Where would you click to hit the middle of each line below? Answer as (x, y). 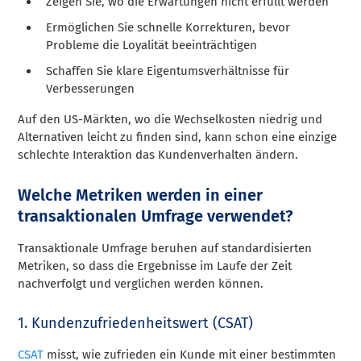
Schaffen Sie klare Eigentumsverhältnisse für (168, 71)
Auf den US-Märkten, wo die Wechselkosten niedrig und (170, 119)
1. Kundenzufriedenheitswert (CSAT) (136, 323)
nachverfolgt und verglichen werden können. (141, 283)
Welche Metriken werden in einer (141, 195)
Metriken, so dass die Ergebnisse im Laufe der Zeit (155, 266)
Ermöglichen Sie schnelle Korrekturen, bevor (168, 27)
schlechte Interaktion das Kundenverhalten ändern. (158, 154)
